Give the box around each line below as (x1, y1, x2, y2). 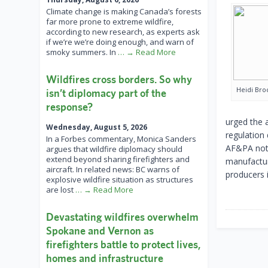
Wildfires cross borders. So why (46, 73, 192, 86)
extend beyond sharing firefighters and (46, 154, 190, 165)
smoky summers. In (46, 47, 118, 58)
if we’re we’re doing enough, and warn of (46, 36, 194, 48)
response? (46, 100, 93, 114)
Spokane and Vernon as (46, 224, 154, 237)
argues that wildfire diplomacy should (46, 144, 182, 155)
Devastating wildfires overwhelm (46, 211, 199, 224)
